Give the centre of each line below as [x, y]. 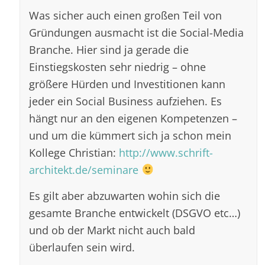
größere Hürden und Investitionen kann [127, 83]
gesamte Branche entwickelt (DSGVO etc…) [135, 212]
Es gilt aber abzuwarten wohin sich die [125, 195]
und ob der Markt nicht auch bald [112, 230]
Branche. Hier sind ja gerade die [109, 49]
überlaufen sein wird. [82, 247]
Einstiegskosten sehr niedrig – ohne [118, 66]
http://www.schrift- [166, 152]
